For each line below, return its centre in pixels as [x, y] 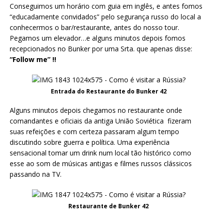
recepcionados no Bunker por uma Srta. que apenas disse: [101, 49]
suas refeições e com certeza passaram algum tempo [94, 132]
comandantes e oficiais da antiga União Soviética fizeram [101, 121]
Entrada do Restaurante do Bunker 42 [108, 92]
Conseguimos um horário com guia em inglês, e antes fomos [106, 6]
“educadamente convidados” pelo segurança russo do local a [105, 17]
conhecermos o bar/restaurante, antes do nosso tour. [94, 28]
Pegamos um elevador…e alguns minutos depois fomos [98, 38]
